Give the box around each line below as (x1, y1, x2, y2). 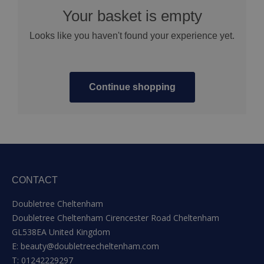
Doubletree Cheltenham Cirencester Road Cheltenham (12, 212, 219, 224)
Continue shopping (88, 82, 176, 93)
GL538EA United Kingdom (12, 226, 110, 238)
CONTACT (12, 175, 58, 186)
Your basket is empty (62, 7, 202, 25)
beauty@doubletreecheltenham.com (21, 240, 159, 252)
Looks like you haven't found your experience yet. (29, 31, 235, 41)
